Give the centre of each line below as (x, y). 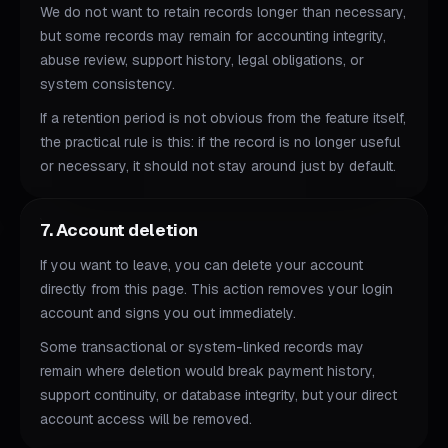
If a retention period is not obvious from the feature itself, (223, 118)
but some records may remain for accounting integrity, (213, 36)
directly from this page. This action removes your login (216, 289)
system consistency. (107, 84)
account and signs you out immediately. (168, 313)
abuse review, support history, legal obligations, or (202, 60)
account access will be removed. (146, 419)
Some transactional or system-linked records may (202, 347)
